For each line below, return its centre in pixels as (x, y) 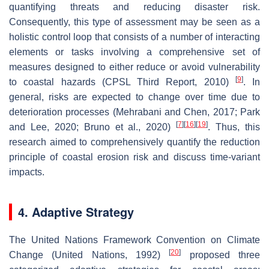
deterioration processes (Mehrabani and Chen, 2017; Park (134, 112)
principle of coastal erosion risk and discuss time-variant (134, 157)
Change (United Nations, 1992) (89, 255)
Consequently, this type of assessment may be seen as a (134, 22)
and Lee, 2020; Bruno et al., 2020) (93, 127)
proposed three (221, 255)
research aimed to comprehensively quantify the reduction (134, 142)
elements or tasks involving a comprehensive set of (134, 52)
